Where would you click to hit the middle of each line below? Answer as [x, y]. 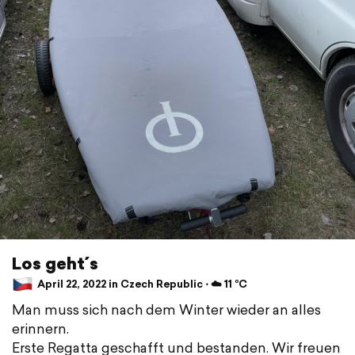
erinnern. [40, 328]
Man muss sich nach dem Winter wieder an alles [166, 309]
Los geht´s [55, 263]
